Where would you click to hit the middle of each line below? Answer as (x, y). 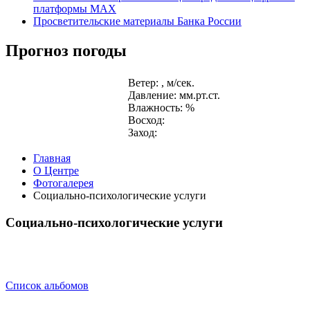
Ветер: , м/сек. (161, 83)
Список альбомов (47, 285)
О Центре (56, 171)
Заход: (143, 133)
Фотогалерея (63, 183)
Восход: (146, 120)
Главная (52, 158)
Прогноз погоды (66, 50)
